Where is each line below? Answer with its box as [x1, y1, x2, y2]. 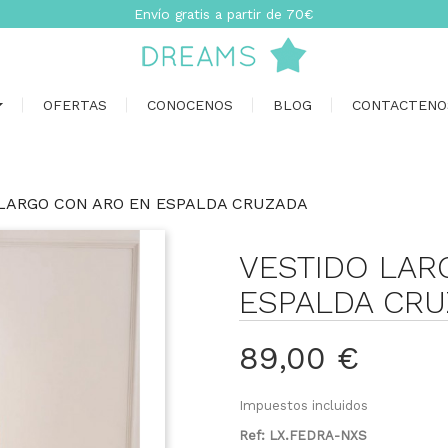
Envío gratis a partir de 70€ [134, 6, 314, 22]
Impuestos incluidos [239, 398, 368, 413]
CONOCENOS [147, 97, 233, 113]
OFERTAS [43, 97, 107, 113]
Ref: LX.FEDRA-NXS [239, 428, 367, 443]
